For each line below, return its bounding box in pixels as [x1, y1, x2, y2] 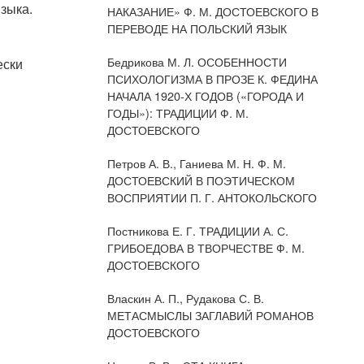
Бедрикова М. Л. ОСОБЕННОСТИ [106, 53, 287, 70]
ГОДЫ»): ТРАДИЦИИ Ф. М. [106, 104, 249, 121]
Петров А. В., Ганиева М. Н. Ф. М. [106, 154, 286, 171]
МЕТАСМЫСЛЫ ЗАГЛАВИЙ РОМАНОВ [106, 306, 314, 323]
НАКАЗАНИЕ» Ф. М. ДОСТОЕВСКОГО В [106, 2, 318, 19]
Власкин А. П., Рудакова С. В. [106, 289, 264, 306]
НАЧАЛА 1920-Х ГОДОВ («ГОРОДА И [106, 87, 304, 104]
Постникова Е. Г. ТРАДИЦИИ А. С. [106, 222, 288, 239]
